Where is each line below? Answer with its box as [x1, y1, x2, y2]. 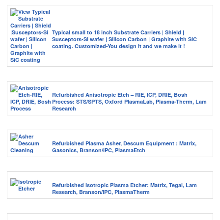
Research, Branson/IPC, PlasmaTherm [52, 188, 150, 196]
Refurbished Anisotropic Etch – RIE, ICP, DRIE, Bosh [52, 91, 188, 99]
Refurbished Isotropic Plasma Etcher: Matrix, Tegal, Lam [52, 181, 197, 189]
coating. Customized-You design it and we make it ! [52, 42, 185, 50]
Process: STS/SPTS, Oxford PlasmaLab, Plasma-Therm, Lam [52, 98, 207, 106]
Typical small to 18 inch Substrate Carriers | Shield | [52, 28, 184, 36]
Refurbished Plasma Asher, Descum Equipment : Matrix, [52, 139, 196, 147]
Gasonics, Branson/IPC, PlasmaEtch [52, 146, 145, 154]
